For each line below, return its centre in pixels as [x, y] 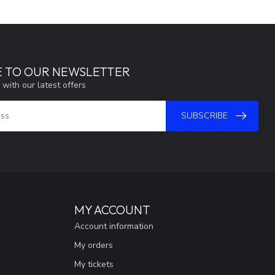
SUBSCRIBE [204, 116]
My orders [94, 245]
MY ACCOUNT [112, 209]
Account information [114, 226]
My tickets [94, 264]
